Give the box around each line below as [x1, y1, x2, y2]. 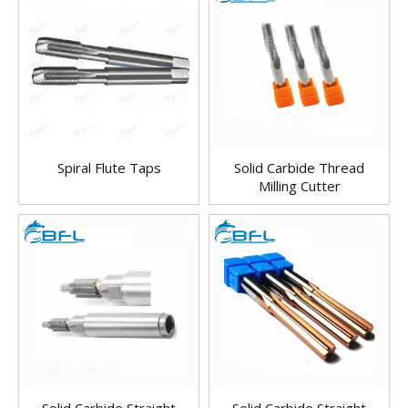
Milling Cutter [258, 177, 341, 196]
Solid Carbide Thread [234, 158, 364, 178]
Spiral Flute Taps [56, 158, 161, 178]
